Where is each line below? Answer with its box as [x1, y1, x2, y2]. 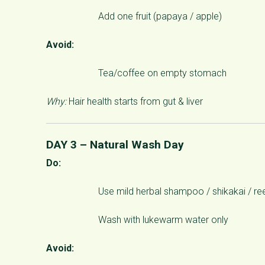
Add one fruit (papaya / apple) [98, 10, 222, 22]
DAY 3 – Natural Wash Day [46, 137, 184, 151]
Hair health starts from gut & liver [66, 95, 203, 107]
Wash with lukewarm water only [98, 214, 228, 225]
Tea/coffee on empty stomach [98, 67, 227, 79]
